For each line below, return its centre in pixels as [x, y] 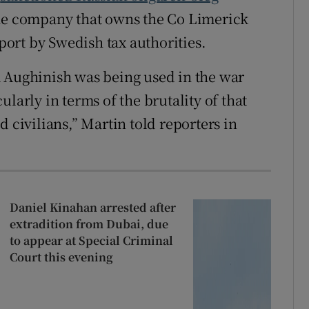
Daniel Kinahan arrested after [92, 207]
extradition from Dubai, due [89, 223]
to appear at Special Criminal [91, 240]
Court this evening [61, 257]
